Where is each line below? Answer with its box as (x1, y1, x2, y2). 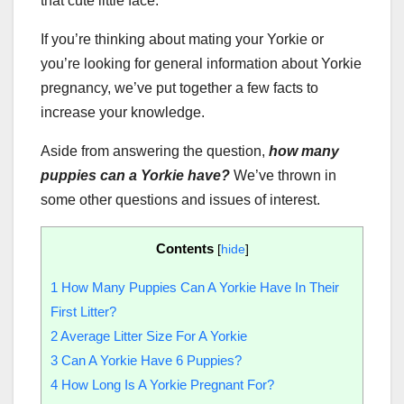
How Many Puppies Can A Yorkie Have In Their (58, 279, 339, 295)
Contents (155, 240, 214, 256)
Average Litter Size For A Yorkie (58, 327, 247, 344)
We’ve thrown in (230, 167, 336, 183)
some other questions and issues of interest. (41, 191, 320, 207)
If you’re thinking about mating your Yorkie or (41, 31, 324, 47)
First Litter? (50, 303, 116, 319)
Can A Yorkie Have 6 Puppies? (58, 352, 242, 368)
